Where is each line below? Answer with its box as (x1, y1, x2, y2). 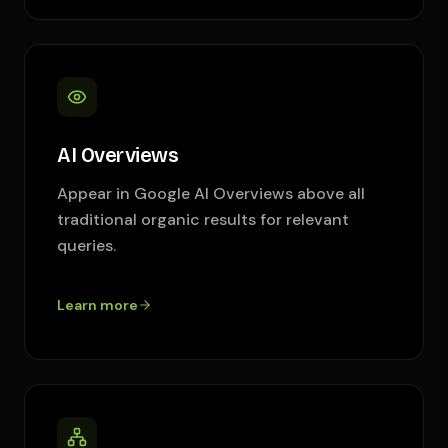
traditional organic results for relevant (57, 209, 349, 230)
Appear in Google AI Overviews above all (57, 183, 365, 204)
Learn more (57, 296, 138, 314)
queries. (57, 235, 116, 256)
